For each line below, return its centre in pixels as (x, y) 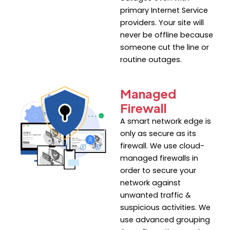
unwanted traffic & (156, 195)
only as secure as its (158, 134)
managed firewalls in (159, 158)
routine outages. (151, 60)
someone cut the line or (165, 47)
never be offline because (167, 35)
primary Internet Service (164, 11)
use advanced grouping (165, 220)
